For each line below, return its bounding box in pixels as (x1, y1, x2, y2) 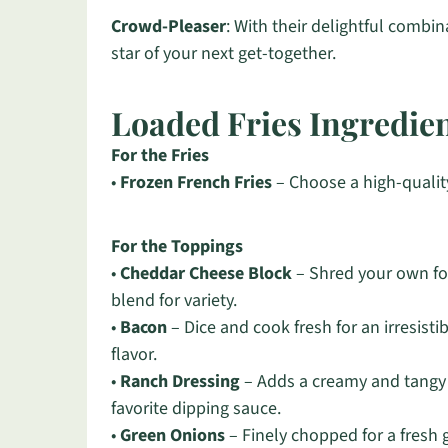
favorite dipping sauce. (111, 396, 281, 421)
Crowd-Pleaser (111, 14, 226, 39)
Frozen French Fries (120, 170, 272, 195)
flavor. (111, 342, 157, 367)
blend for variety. (111, 288, 237, 313)
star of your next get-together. (111, 41, 336, 66)
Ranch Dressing (120, 369, 240, 394)
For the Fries (111, 143, 209, 168)
